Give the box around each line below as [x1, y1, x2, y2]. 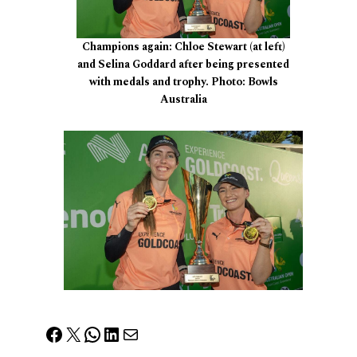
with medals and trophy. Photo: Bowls [88, 73, 278, 91]
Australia [159, 91, 207, 108]
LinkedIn [101, 320, 176, 347]
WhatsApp [82, 320, 173, 347]
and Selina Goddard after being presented [77, 56, 289, 73]
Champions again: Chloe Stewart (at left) [81, 38, 285, 56]
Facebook [44, 320, 127, 347]
